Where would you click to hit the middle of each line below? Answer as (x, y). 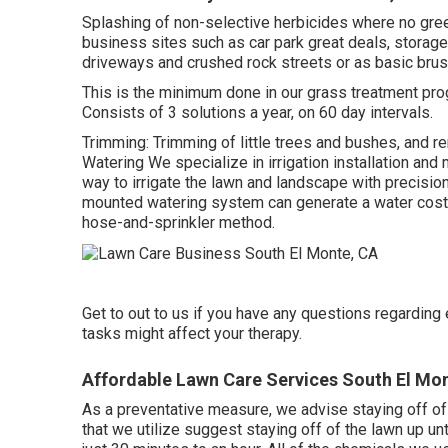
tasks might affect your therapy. (192, 333)
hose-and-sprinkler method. (178, 222)
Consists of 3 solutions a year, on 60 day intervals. (257, 112)
